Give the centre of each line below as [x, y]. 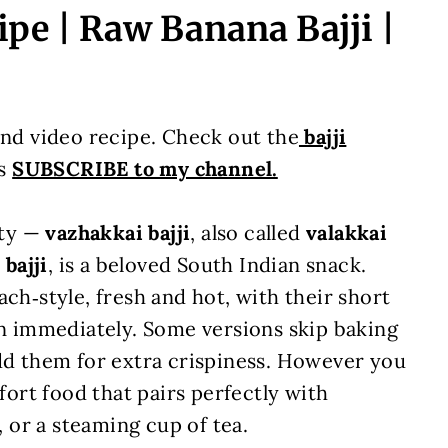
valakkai [346, 232]
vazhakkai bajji [118, 232]
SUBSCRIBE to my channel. [145, 168]
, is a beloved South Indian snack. [207, 264]
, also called [248, 232]
